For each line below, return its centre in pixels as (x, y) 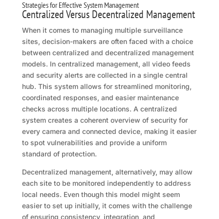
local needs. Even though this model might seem (101, 195)
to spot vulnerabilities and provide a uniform (94, 143)
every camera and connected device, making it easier (109, 131)
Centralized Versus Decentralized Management (108, 14)
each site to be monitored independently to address (106, 183)
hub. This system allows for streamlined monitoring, (107, 87)
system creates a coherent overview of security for (105, 120)
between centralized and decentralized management (108, 53)
